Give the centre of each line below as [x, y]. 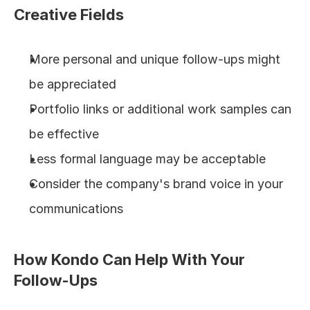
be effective [64, 134]
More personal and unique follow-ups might [155, 59]
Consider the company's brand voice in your [156, 184]
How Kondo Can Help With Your [129, 259]
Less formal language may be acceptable [147, 159]
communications [76, 209]
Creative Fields [69, 15]
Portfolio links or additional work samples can [160, 109]
